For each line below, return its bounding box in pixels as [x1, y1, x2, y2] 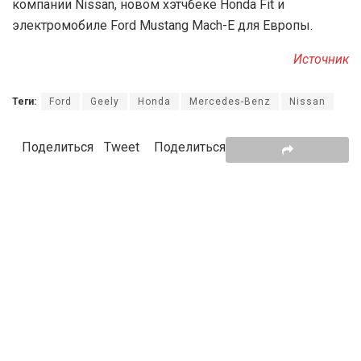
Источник [293, 52, 349, 68]
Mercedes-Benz [189, 96, 271, 108]
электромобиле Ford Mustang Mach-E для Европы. [12, 18, 313, 34]
